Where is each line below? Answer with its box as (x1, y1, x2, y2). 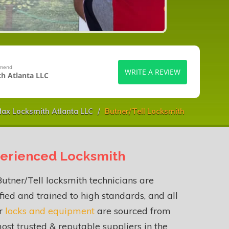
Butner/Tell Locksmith (105, 107, 185, 117)
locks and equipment (5, 205, 95, 217)
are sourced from (95, 205, 171, 217)
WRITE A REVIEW (125, 66, 180, 77)
